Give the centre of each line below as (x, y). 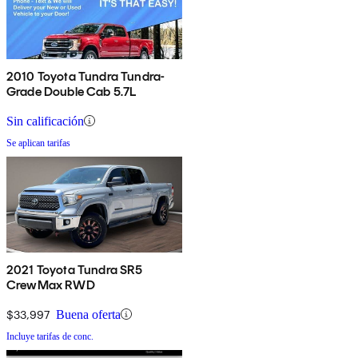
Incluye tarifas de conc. (50, 336)
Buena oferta (88, 314)
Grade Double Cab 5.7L (72, 91)
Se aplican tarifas (38, 143)
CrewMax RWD (51, 284)
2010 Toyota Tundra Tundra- (86, 76)
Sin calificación (45, 121)
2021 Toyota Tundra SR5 (75, 269)
